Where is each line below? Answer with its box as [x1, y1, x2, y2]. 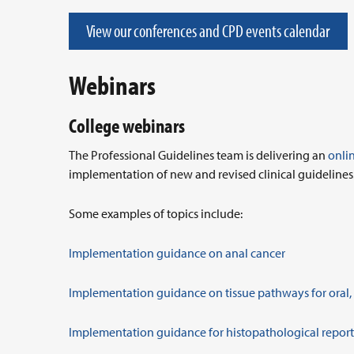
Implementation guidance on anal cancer [69, 245, 285, 261]
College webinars [69, 113, 185, 137]
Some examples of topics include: [69, 205, 243, 221]
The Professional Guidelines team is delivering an [69, 147, 328, 163]
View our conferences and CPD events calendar [86, 20, 330, 42]
